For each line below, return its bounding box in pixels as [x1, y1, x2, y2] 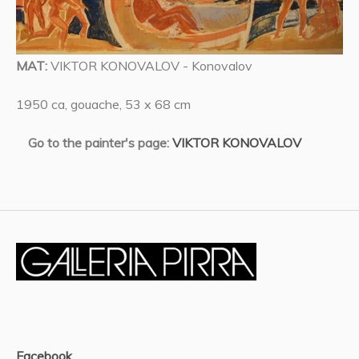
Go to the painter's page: [28, 134, 172, 151]
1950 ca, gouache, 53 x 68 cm [16, 95, 191, 112]
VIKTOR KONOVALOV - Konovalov [50, 57, 252, 74]
